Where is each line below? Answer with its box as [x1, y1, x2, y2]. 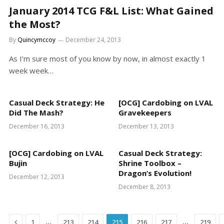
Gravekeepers [118, 107, 171, 118]
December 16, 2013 [9, 122, 64, 131]
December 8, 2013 [118, 182, 170, 191]
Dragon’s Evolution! [118, 168, 191, 178]
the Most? [9, 17, 60, 31]
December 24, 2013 [65, 35, 121, 44]
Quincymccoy [17, 35, 55, 44]
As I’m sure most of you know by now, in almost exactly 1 [9, 53, 206, 64]
